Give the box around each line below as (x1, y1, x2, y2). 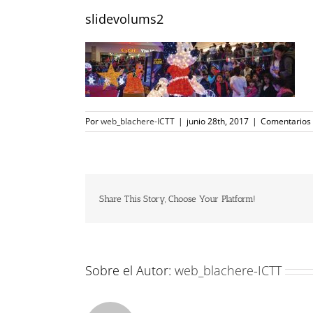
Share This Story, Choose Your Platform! (99, 193, 256, 204)
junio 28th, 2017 (187, 115, 249, 128)
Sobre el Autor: (85, 262, 175, 279)
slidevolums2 (85, 10, 163, 27)
